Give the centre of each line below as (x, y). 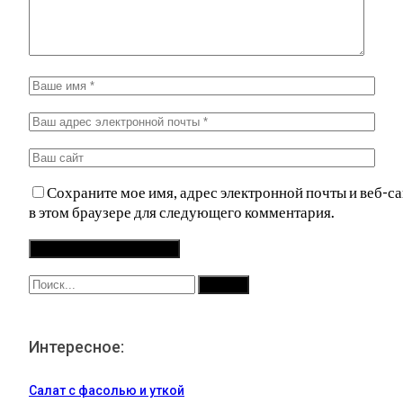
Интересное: (76, 346)
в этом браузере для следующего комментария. (182, 211)
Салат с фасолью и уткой (107, 390)
